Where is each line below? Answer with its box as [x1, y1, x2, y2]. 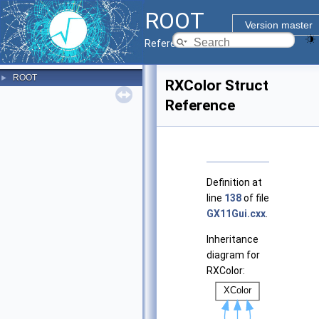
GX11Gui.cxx [206, 208, 266, 220]
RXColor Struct [165, 77, 268, 94]
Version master [244, 19, 313, 31]
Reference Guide [145, 38, 221, 49]
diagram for [206, 249, 260, 261]
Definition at [206, 177, 262, 189]
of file [241, 192, 269, 204]
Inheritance [206, 234, 258, 246]
